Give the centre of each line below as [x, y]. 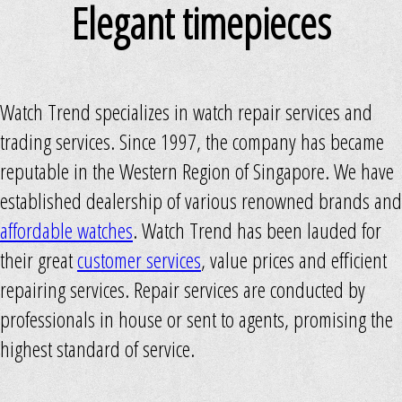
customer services [139, 259]
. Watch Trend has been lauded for [257, 230]
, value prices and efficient [294, 259]
